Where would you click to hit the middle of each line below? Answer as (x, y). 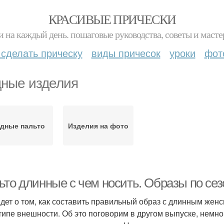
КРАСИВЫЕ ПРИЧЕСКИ (112, 19)
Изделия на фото (98, 125)
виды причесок (126, 53)
